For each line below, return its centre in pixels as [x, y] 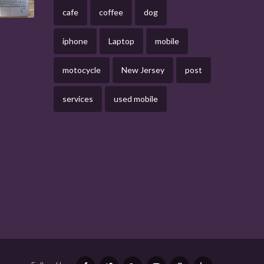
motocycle [82, 70]
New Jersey [143, 70]
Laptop [121, 41]
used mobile [136, 99]
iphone [75, 41]
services [78, 99]
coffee [111, 12]
